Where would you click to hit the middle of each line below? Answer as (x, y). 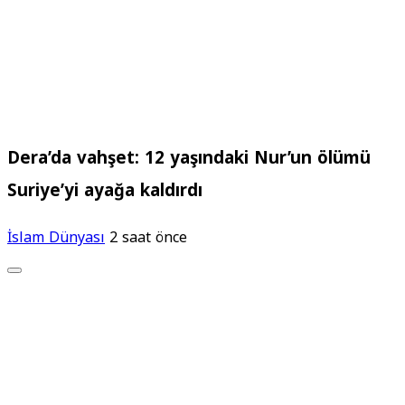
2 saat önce (148, 238)
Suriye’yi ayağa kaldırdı (105, 190)
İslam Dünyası (56, 238)
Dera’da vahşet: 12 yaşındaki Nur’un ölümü (189, 158)
